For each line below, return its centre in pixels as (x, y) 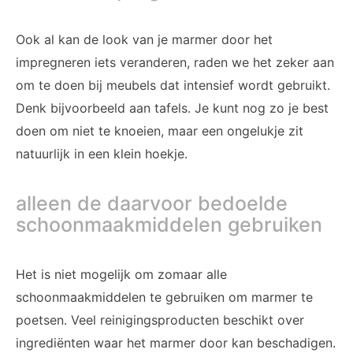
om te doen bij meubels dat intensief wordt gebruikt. (173, 85)
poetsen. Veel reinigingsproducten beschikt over (160, 320)
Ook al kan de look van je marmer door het (144, 40)
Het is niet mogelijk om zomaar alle (121, 275)
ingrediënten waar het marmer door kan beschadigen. (176, 343)
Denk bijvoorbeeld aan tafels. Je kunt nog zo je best (172, 108)
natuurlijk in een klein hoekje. (104, 154)
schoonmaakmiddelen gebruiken (169, 225)
